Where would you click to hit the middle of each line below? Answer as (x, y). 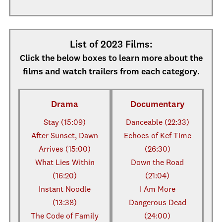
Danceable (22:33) (157, 123)
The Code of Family (65, 217)
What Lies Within (65, 163)
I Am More (157, 190)
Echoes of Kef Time (157, 136)
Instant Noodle (65, 190)
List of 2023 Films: (111, 45)
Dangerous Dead (157, 203)
